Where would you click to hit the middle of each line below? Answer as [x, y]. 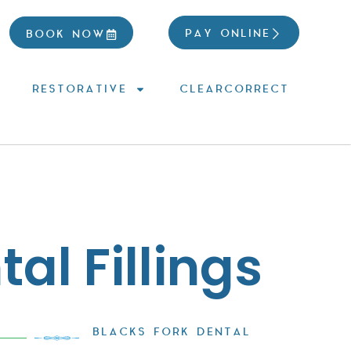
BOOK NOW [65, 34]
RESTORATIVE [79, 89]
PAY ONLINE [228, 34]
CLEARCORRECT [234, 89]
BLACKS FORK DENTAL [171, 332]
